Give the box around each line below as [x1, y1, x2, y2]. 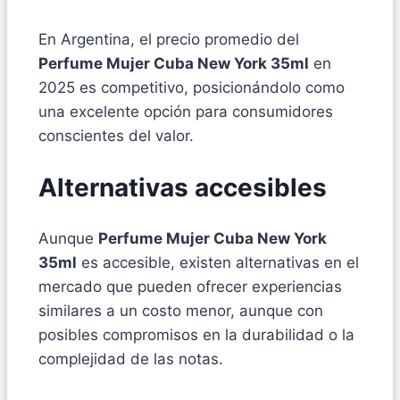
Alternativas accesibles [38, 172, 327, 204]
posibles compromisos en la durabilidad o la [38, 326, 354, 345]
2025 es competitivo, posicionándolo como [38, 78, 345, 96]
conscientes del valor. [38, 126, 194, 145]
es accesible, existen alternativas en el [77, 254, 359, 272]
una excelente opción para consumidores [38, 102, 333, 121]
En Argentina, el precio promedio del [38, 29, 299, 48]
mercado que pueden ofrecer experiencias [38, 278, 342, 296]
